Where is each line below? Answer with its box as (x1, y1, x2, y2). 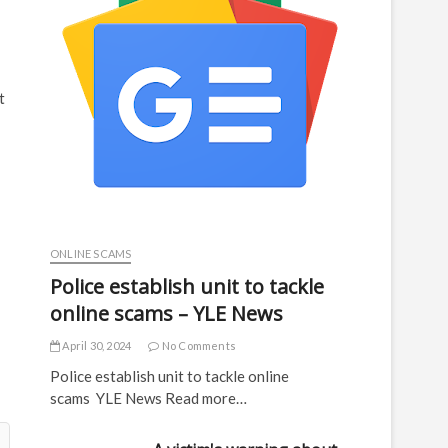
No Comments (159, 339, 237, 352)
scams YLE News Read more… (50, 389, 247, 407)
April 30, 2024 (60, 339, 132, 352)
